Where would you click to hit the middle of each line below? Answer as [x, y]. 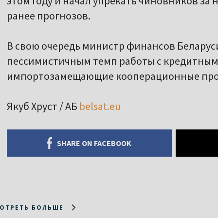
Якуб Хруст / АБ [43, 106]
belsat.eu [100, 106]
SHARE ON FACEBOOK [94, 143]
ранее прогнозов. [49, 16]
